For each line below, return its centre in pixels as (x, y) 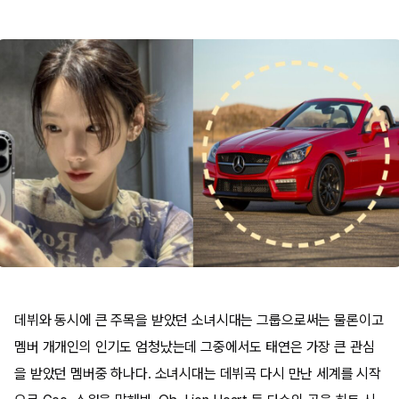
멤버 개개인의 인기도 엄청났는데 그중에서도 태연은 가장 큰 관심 (195, 346)
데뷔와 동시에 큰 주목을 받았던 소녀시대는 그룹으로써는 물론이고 (199, 320)
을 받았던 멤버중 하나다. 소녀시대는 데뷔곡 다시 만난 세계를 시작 (198, 373)
